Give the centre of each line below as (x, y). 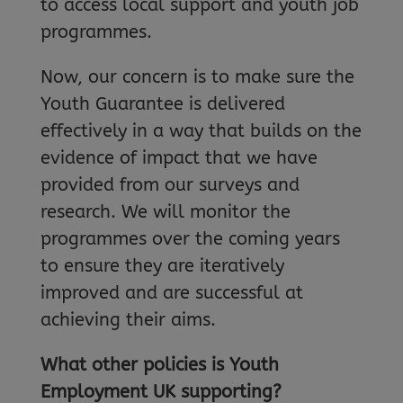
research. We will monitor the (165, 211)
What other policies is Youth (159, 364)
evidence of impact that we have (179, 157)
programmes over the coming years (190, 238)
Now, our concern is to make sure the (197, 76)
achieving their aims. (128, 319)
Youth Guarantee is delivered (162, 103)
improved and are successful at (171, 292)
